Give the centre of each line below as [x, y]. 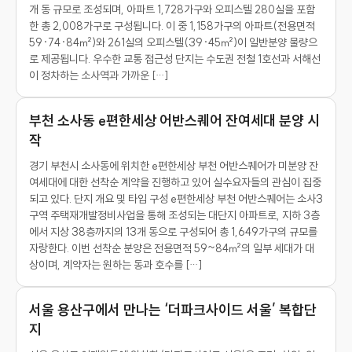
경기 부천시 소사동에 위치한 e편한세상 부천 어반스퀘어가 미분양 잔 [174, 166]
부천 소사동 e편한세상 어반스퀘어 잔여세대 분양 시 [174, 121]
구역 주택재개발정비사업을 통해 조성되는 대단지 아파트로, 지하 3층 [174, 215]
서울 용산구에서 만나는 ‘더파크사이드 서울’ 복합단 [173, 310]
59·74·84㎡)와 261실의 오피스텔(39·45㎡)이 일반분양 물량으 [173, 42]
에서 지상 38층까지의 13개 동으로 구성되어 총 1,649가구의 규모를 [173, 232]
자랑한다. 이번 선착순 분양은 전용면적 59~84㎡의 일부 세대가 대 [172, 248]
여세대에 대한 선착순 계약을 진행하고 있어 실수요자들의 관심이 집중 [175, 182]
